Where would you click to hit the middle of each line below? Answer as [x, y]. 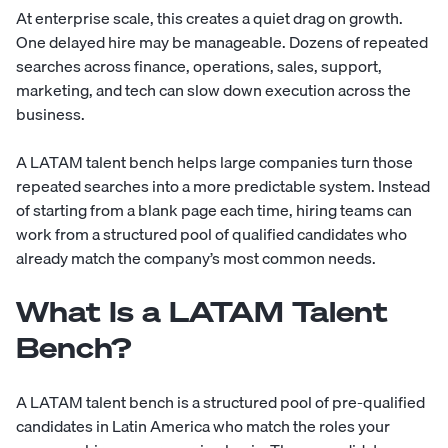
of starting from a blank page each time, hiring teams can [214, 210]
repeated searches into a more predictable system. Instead [223, 186]
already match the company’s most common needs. [196, 258]
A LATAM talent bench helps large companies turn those [214, 162]
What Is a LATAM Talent [202, 312]
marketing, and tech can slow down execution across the [213, 90]
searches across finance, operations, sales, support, [199, 66]
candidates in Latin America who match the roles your [203, 426]
